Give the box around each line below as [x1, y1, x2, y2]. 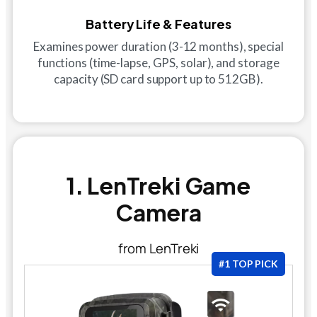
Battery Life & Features [86, 15, 231, 32]
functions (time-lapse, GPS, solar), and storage [37, 54, 280, 70]
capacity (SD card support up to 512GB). [54, 71, 263, 86]
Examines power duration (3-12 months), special [33, 38, 284, 54]
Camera [115, 197, 202, 226]
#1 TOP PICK [219, 257, 278, 270]
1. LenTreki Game [66, 171, 251, 200]
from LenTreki [117, 238, 200, 258]
